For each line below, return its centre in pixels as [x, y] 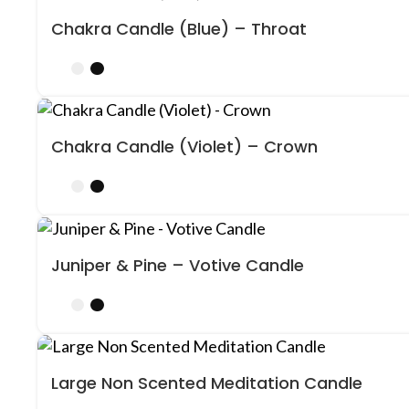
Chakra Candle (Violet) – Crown [184, 147]
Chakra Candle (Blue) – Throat [179, 28]
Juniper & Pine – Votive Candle [178, 265]
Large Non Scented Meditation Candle [207, 383]
